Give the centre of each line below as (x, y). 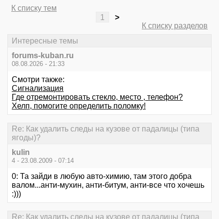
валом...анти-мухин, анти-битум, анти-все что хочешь (108, 185)
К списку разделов (175, 26)
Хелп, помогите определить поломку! (79, 106)
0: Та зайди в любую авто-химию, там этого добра (102, 176)
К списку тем (34, 8)
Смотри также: (38, 79)
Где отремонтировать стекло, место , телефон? (97, 97)
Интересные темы (45, 41)
